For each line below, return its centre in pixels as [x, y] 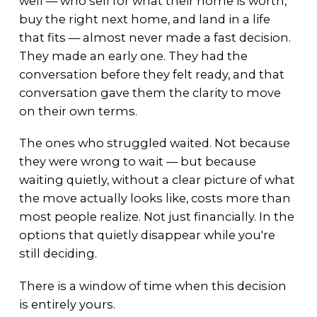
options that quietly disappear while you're [147, 235]
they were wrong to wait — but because [137, 162]
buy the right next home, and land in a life [144, 19]
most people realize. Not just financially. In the [156, 217]
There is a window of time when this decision [152, 286]
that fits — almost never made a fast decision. [155, 37]
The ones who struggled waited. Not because [154, 143]
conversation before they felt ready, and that [151, 74]
